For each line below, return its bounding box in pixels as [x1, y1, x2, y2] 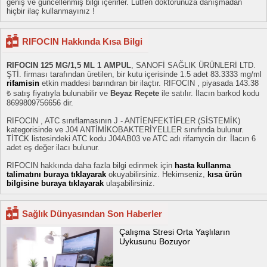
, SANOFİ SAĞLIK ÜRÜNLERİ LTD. [131, 61, 256, 70]
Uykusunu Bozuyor [119, 237, 191, 246]
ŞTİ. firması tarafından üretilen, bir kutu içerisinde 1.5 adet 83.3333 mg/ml [7, 70, 262, 79]
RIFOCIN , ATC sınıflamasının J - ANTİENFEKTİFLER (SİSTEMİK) [7, 116, 240, 125]
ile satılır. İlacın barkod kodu [159, 89, 259, 98]
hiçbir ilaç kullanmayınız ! [7, 7, 95, 15]
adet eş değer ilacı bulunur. [7, 143, 100, 152]
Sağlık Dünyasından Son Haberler [22, 209, 162, 219]
